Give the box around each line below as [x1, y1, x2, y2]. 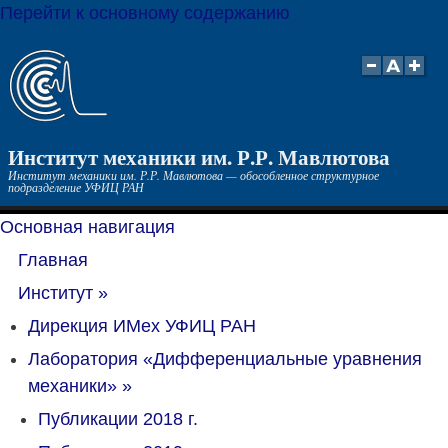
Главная [18, 250, 88, 270]
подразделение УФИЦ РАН [8, 179, 144, 195]
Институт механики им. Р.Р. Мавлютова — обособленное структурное [8, 167, 379, 183]
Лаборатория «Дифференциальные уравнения [28, 349, 422, 369]
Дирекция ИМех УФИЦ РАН [28, 316, 256, 336]
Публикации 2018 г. [38, 409, 198, 429]
